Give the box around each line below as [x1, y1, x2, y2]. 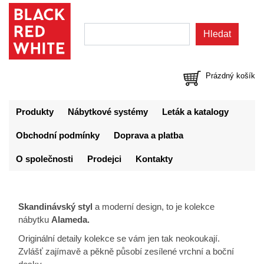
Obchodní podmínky [16, 131, 100, 140]
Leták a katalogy [162, 107, 229, 117]
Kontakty [136, 154, 173, 164]
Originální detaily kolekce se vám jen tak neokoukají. [18, 234, 220, 243]
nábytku [18, 215, 51, 225]
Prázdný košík [206, 71, 255, 80]
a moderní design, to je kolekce [93, 202, 214, 212]
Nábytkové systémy [68, 107, 148, 117]
